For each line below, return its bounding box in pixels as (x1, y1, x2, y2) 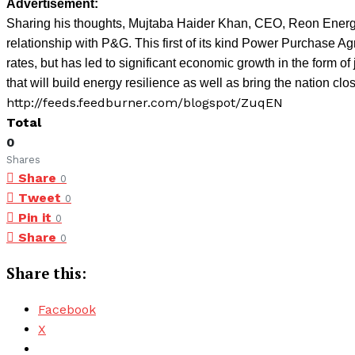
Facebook (38, 302, 96, 318)
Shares (6, 154, 40, 166)
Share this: (6, 263, 86, 283)
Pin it (18, 210, 52, 225)
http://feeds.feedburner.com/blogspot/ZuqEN (6, 95, 283, 110)
